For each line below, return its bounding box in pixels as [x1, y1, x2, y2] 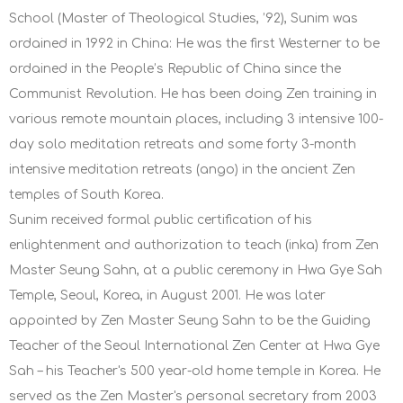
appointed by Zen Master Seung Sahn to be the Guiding [9, 314, 371, 328]
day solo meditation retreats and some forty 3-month [9, 138, 356, 152]
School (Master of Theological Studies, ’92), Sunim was [9, 12, 358, 26]
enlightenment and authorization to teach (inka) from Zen [9, 238, 379, 253]
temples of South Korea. [9, 188, 164, 202]
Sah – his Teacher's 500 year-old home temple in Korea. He [9, 364, 381, 379]
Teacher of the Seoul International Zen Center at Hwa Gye [9, 339, 380, 354]
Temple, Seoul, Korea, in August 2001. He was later [9, 289, 326, 303]
